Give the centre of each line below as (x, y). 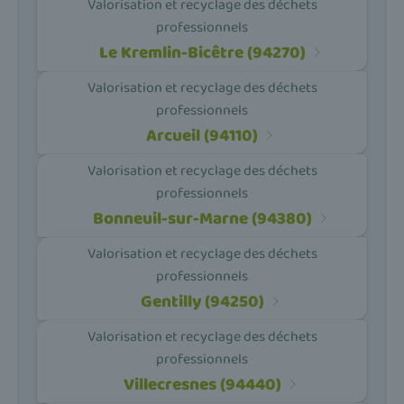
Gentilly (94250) (202, 301)
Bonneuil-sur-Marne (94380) (202, 218)
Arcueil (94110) (202, 135)
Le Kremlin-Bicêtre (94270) (202, 52)
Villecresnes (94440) (202, 384)
